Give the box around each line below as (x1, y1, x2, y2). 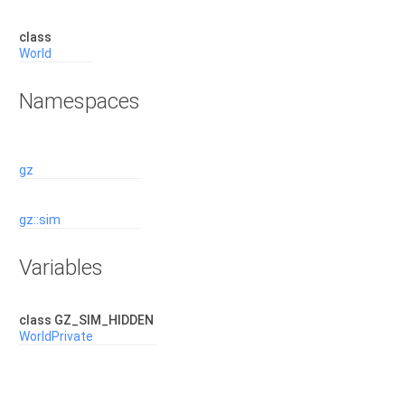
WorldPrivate (19, 329, 93, 344)
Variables (19, 255, 103, 280)
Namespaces (19, 89, 140, 114)
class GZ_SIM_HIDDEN (19, 313, 156, 327)
